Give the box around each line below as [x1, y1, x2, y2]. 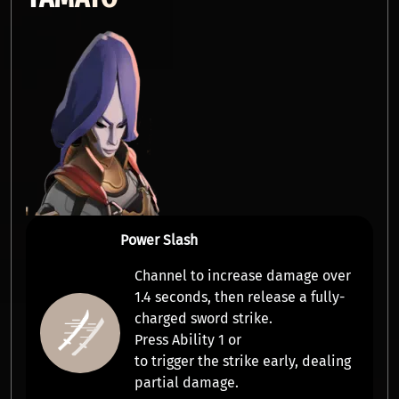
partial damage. [134, 374, 239, 391]
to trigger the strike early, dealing [134, 353, 351, 370]
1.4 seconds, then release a [134, 289, 311, 305]
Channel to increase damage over [134, 267, 351, 284]
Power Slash [119, 232, 198, 248]
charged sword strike [134, 310, 269, 327]
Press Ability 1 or [134, 331, 241, 348]
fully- [310, 289, 345, 305]
